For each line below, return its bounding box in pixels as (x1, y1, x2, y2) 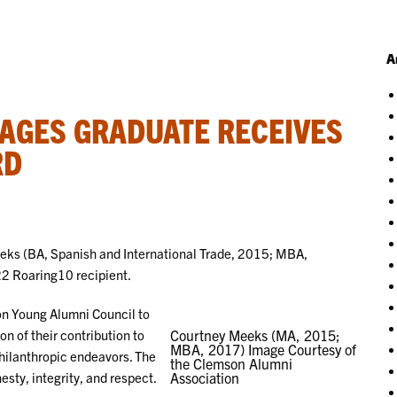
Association (169, 368, 239, 386)
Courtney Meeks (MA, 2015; (169, 325, 340, 344)
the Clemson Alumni (169, 354, 292, 372)
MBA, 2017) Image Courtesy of (169, 339, 356, 358)
